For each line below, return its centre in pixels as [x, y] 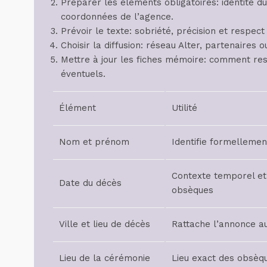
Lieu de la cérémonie [105, 258]
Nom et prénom [94, 142]
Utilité [184, 108]
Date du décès [90, 183]
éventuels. [83, 74]
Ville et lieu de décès [105, 224]
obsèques [193, 190]
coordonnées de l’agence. [117, 16]
